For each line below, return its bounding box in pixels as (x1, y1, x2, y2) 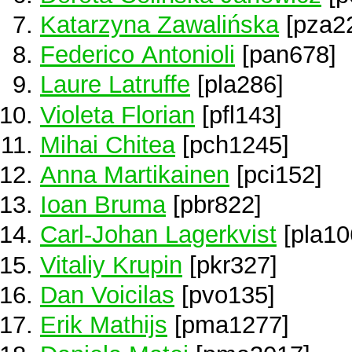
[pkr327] (182, 251, 277, 278)
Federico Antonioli (40, 41, 235, 68)
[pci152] (229, 160, 322, 188)
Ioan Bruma (40, 191, 166, 218)
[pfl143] (195, 101, 282, 128)
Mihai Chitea (40, 130, 175, 158)
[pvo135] (174, 280, 275, 308)
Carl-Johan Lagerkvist (40, 221, 277, 248)
